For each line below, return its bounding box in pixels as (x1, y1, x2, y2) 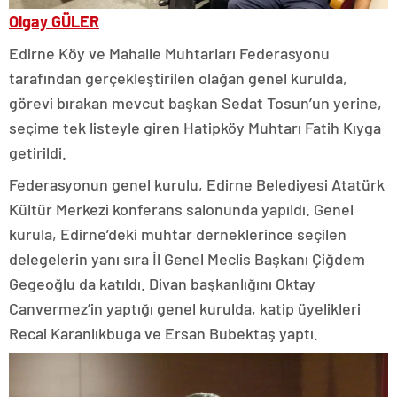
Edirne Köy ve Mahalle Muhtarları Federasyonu (9, 43, 330, 64)
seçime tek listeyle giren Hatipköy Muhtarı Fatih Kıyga (9, 118, 381, 138)
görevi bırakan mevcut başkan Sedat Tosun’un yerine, (9, 93, 382, 113)
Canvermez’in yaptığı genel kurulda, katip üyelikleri (9, 299, 361, 319)
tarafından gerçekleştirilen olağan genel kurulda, (9, 68, 347, 89)
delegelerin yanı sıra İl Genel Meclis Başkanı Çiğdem (9, 249, 365, 269)
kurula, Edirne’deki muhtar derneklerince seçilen (9, 224, 346, 245)
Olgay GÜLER (9, 12, 99, 32)
